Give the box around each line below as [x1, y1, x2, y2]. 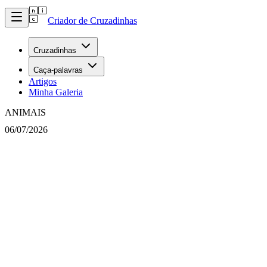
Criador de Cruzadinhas [48, 15, 137, 26]
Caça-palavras [33, 66, 83, 74]
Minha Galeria [29, 87, 83, 97]
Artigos [29, 76, 57, 86]
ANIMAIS [5, 107, 46, 117]
